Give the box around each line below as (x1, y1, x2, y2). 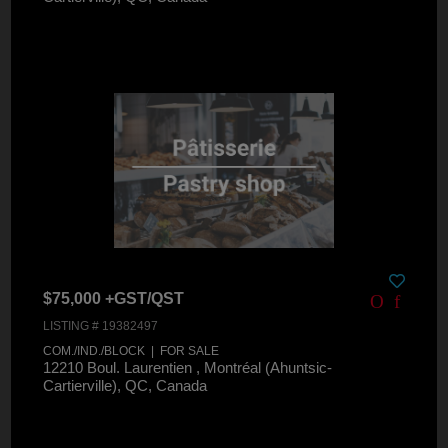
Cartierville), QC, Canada (43, 377, 208, 395)
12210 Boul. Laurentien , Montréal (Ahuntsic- (43, 359, 333, 377)
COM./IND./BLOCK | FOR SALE (43, 344, 220, 359)
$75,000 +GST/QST (43, 289, 185, 307)
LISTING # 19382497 (43, 319, 159, 334)
